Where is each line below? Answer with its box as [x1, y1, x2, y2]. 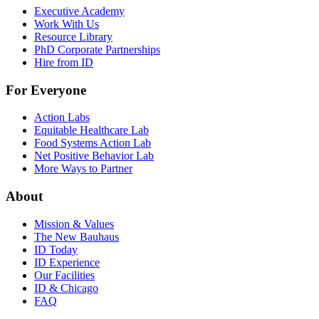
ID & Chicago [34, 281, 98, 294]
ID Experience [34, 256, 100, 268]
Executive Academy [34, 5, 125, 18]
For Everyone [6, 82, 86, 98]
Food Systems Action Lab [34, 137, 151, 150]
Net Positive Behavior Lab [34, 150, 154, 162]
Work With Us [34, 18, 99, 31]
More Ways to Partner [34, 162, 132, 175]
